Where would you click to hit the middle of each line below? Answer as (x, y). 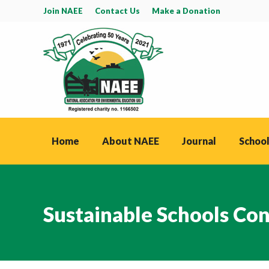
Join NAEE (63, 11)
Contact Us (117, 11)
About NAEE (131, 141)
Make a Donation (186, 11)
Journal (199, 141)
